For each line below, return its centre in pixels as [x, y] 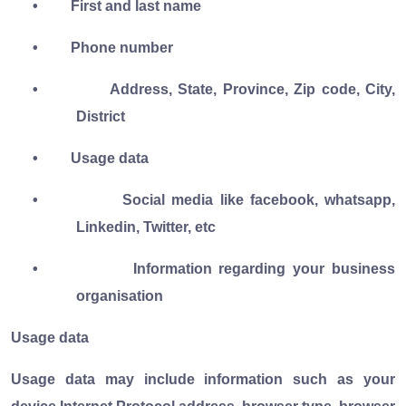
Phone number [122, 47]
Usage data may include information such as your [203, 379]
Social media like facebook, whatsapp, [259, 199]
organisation [120, 295]
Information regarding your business [264, 268]
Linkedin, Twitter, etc [146, 227]
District [101, 116]
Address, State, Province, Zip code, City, [253, 89]
